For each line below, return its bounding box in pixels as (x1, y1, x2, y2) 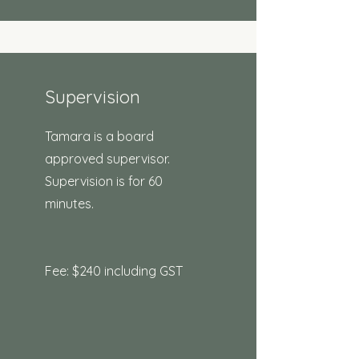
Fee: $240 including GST (45, 263, 183, 279)
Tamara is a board (45, 128, 154, 144)
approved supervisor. (45, 151, 173, 167)
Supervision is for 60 (45, 173, 163, 189)
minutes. (45, 196, 97, 212)
